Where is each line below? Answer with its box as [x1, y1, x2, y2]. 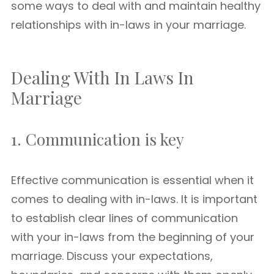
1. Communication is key [11, 128, 184, 150]
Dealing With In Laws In [11, 66, 194, 89]
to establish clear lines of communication [11, 210, 238, 226]
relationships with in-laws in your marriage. [11, 17, 246, 32]
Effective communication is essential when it [11, 172, 254, 188]
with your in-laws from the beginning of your [11, 229, 254, 245]
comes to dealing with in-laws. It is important [11, 191, 257, 207]
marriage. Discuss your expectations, [11, 248, 213, 264]
